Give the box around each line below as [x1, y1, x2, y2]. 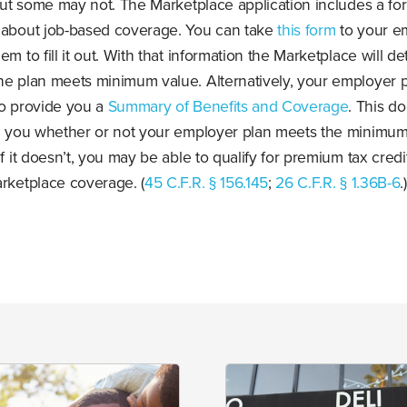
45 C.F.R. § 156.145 [144, 174, 269, 194]
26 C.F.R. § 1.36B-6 [275, 174, 401, 194]
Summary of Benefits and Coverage [107, 97, 349, 117]
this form [277, 21, 336, 41]
